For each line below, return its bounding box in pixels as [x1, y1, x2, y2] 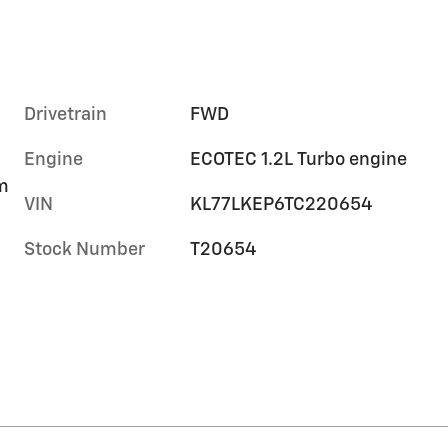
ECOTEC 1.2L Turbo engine [190, 151, 408, 170]
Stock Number [24, 241, 145, 260]
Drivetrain [24, 106, 107, 125]
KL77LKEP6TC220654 [190, 196, 374, 215]
